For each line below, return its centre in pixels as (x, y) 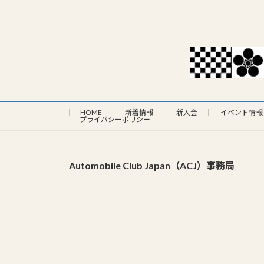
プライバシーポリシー (115, 120)
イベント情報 (242, 113)
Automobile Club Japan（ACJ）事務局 (152, 166)
